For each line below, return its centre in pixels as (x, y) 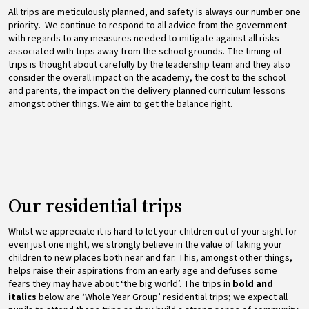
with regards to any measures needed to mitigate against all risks (144, 38)
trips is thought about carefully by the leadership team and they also (149, 64)
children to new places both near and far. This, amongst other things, (150, 258)
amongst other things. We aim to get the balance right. (121, 104)
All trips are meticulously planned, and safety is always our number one (154, 12)
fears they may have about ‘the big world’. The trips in (120, 284)
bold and (253, 284)
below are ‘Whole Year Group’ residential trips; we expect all (162, 297)
